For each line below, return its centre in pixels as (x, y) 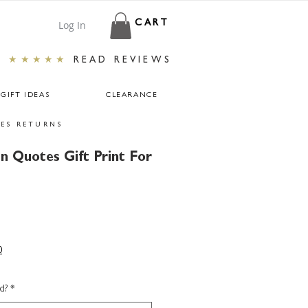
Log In (72, 25)
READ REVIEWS (122, 61)
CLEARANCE (132, 96)
